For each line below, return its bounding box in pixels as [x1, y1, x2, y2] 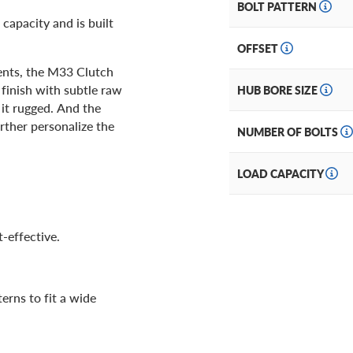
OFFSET [237, 40, 281, 57]
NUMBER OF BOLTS [237, 124, 340, 140]
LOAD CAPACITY [237, 165, 325, 182]
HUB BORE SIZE [237, 82, 320, 98]
